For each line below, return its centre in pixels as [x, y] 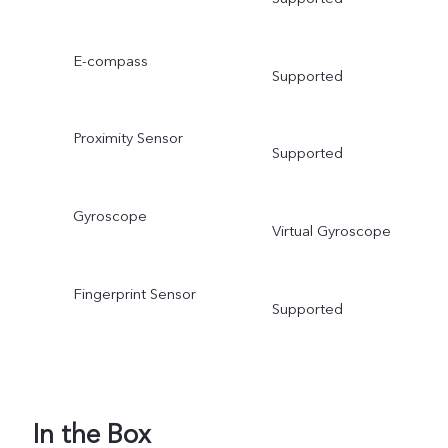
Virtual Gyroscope [331, 231]
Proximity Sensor [127, 138]
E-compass [110, 60]
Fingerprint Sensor [134, 294]
